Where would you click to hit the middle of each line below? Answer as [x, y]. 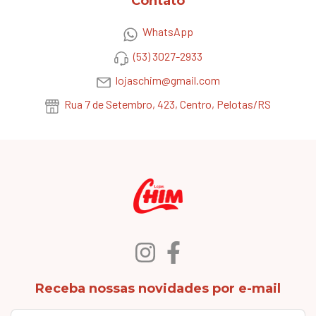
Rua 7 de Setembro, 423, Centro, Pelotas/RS [166, 104]
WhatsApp [168, 32]
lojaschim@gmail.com [168, 80]
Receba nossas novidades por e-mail [158, 289]
